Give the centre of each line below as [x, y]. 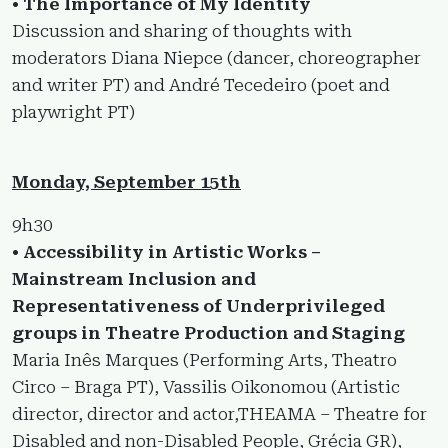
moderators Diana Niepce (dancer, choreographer [216, 57]
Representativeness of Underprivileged [198, 305]
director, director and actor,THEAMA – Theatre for [219, 413]
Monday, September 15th [126, 181]
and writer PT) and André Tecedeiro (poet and [201, 84]
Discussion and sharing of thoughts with [182, 30]
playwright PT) [73, 111]
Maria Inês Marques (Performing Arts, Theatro [204, 359]
